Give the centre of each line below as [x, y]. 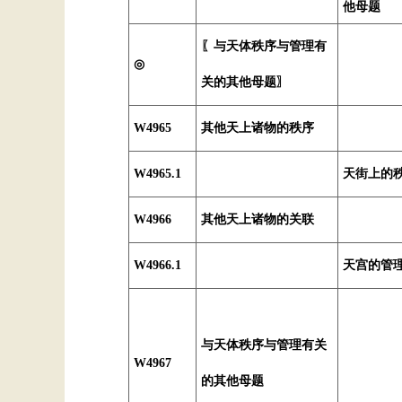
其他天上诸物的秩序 [258, 128]
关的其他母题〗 [245, 82]
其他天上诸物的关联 [258, 219]
